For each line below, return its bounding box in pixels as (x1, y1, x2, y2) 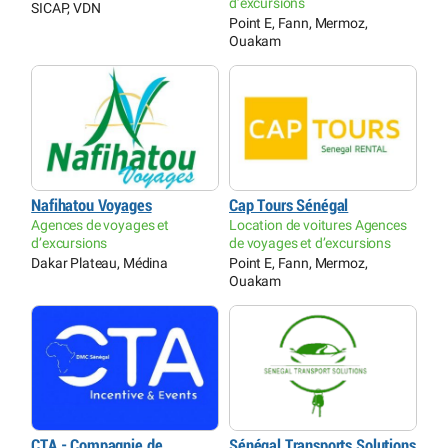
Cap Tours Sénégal (229, 197, 349, 215)
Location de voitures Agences (229, 217, 407, 234)
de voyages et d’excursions (229, 235, 391, 252)
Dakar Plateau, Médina (31, 255, 168, 272)
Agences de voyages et (31, 217, 169, 234)
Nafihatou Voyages (31, 197, 152, 215)
